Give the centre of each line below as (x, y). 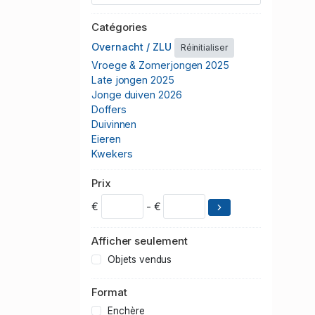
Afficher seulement (140, 241)
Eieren (106, 139)
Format (109, 292)
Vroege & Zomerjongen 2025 (160, 65)
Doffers (109, 110)
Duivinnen (114, 124)
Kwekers (112, 154)
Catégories (120, 27)
